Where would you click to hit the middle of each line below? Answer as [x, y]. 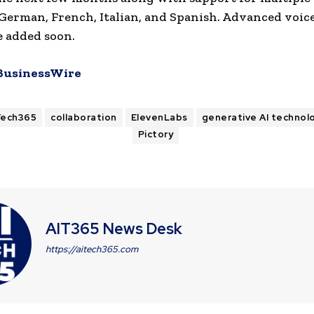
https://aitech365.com [92, 250]
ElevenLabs [159, 118]
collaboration [84, 118]
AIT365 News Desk [114, 229]
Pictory [156, 135]
